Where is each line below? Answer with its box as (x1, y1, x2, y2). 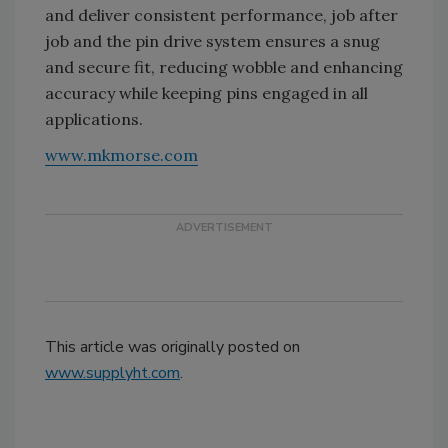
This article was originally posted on (45, 336, 300, 359)
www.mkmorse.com (45, 145, 198, 166)
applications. (45, 109, 147, 130)
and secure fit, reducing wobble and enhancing (45, 57, 403, 78)
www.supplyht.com (45, 362, 180, 385)
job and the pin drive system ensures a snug (45, 31, 380, 52)
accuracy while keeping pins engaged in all (45, 83, 368, 104)
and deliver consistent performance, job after (45, 5, 398, 26)
